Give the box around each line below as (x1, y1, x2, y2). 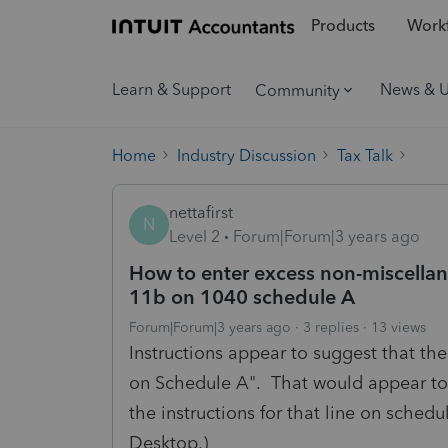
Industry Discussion (177, 145, 316, 165)
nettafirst (169, 202, 233, 222)
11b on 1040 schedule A (129, 284, 355, 309)
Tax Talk (337, 145, 393, 165)
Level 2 (169, 226, 220, 246)
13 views (371, 318, 426, 336)
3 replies (303, 318, 359, 336)
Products (310, 16, 375, 36)
